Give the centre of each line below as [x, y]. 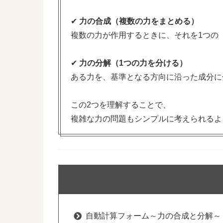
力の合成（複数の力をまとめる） [139, 21]
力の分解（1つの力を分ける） [133, 63]
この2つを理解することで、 [121, 105]
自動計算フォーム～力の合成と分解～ [153, 216]
